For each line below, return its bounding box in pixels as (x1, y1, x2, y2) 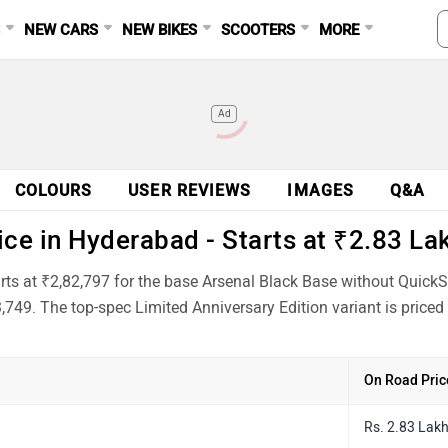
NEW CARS (24, 21, 99, 39)
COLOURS (14, 181, 93, 200)
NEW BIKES (122, 21, 198, 39)
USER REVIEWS (128, 181, 252, 200)
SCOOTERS (221, 21, 296, 39)
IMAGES (287, 181, 355, 200)
